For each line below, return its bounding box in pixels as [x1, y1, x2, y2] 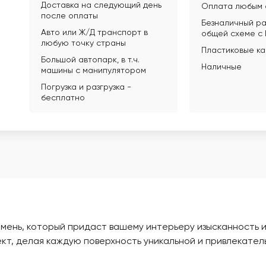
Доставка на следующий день [41, 1, 161, 9]
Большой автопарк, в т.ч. [41, 56, 140, 64]
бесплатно [41, 94, 85, 102]
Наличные [201, 63, 242, 71]
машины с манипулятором [41, 66, 146, 75]
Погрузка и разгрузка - [41, 83, 131, 91]
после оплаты [41, 12, 98, 20]
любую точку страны [41, 39, 126, 47]
